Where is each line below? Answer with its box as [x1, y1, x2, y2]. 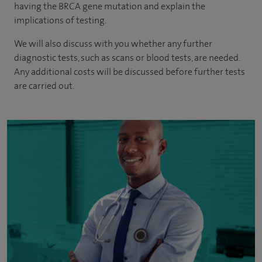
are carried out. [14, 80, 74, 92]
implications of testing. [14, 14, 106, 26]
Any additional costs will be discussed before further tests [14, 65, 245, 78]
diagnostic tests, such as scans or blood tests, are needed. [14, 51, 240, 64]
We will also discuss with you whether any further [14, 37, 212, 50]
